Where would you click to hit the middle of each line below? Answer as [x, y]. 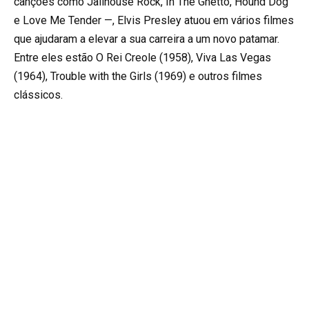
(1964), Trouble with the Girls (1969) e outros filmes [138, 76]
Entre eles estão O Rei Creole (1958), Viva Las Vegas [142, 57]
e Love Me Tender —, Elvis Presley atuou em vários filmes [154, 20]
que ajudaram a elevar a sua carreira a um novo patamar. [147, 39]
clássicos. [38, 94]
